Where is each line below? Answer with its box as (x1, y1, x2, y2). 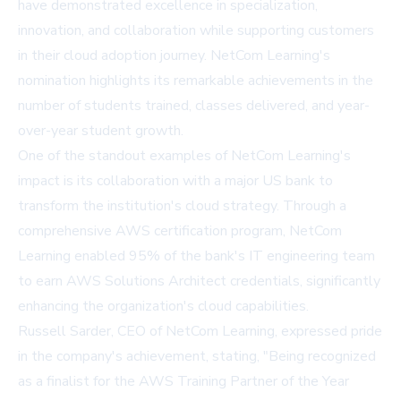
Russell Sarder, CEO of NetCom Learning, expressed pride (18, 321, 382, 342)
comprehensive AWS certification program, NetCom (18, 221, 342, 242)
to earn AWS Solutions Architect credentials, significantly (18, 271, 380, 292)
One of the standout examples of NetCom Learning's (18, 146, 351, 166)
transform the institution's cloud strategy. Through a (18, 196, 346, 217)
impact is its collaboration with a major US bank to (18, 171, 333, 192)
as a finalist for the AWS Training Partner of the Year (18, 371, 349, 392)
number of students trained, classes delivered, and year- (18, 96, 370, 116)
